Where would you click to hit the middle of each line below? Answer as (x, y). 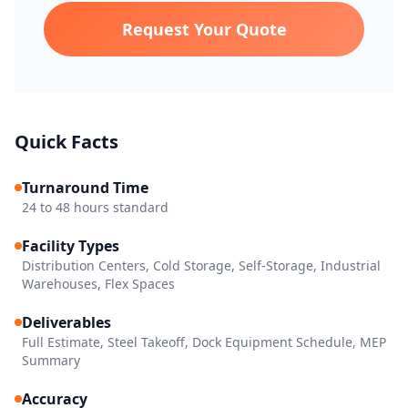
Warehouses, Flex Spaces (98, 283)
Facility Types (71, 245)
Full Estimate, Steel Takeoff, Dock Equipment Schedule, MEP (204, 342)
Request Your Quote (204, 29)
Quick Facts (66, 141)
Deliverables (66, 322)
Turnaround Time (85, 187)
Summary (51, 360)
